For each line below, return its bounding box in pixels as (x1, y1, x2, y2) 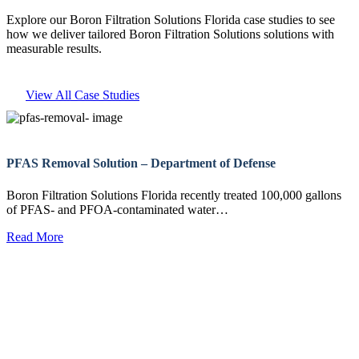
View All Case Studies (26, 88, 139, 103)
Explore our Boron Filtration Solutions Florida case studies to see (6, 13, 335, 27)
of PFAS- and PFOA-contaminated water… (6, 202, 228, 216)
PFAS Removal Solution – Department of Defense (6, 156, 276, 171)
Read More (6, 229, 63, 244)
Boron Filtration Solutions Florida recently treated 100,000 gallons (6, 188, 341, 202)
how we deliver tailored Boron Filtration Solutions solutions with (6, 27, 334, 42)
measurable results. (6, 42, 102, 56)
